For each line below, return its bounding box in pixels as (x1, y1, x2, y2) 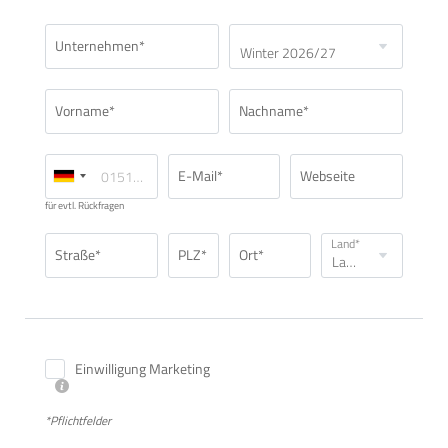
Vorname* (55, 100, 115, 122)
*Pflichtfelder (45, 410, 111, 430)
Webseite (300, 165, 356, 187)
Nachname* (239, 100, 309, 122)
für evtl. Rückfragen (45, 197, 124, 213)
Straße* (55, 244, 101, 266)
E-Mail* (177, 165, 223, 187)
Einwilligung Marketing (75, 358, 210, 380)
